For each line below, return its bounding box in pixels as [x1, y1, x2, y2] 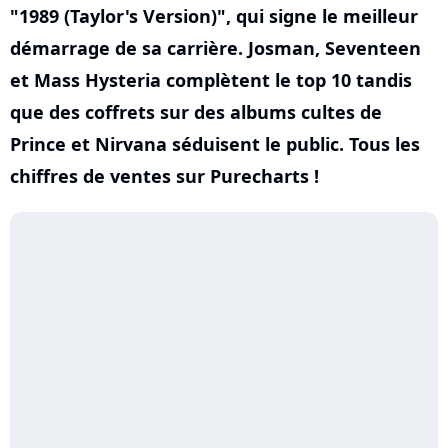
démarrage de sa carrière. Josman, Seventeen [10, 36, 421, 60]
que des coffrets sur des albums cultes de [10, 100, 382, 124]
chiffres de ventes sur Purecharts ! [10, 164, 319, 188]
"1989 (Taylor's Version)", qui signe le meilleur [10, 4, 418, 28]
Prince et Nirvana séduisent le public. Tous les [10, 132, 420, 156]
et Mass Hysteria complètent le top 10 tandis [10, 68, 412, 92]
